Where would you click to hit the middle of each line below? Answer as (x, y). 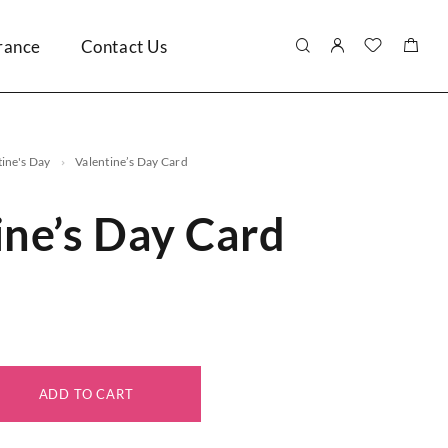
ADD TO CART (86, 393)
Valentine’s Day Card (135, 162)
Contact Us (124, 46)
